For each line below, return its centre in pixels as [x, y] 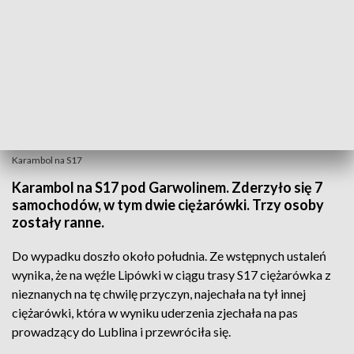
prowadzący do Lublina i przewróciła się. [121, 331]
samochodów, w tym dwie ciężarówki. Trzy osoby [168, 205]
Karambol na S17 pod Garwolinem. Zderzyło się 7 [167, 187]
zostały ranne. [58, 222]
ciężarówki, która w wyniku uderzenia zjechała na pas [155, 313]
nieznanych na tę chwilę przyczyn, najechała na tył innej [159, 294]
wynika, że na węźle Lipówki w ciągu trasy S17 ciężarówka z [171, 275]
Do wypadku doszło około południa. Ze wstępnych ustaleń [169, 256]
